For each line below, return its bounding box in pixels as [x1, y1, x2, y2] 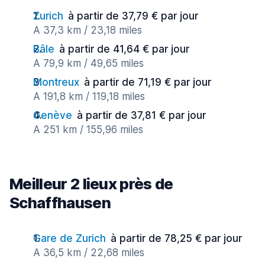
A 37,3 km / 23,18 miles [33, 24, 142, 36]
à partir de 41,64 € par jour [59, 43, 189, 55]
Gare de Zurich [33, 232, 106, 244]
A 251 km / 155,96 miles [33, 124, 143, 135]
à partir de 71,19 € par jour [84, 76, 211, 88]
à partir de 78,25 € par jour [111, 232, 242, 244]
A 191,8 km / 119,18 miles [33, 91, 145, 102]
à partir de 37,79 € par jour [68, 10, 198, 22]
